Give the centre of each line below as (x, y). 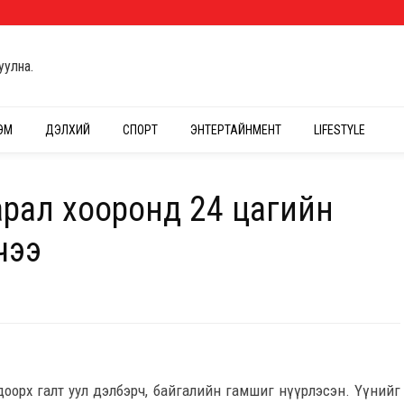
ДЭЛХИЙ (68, 130)
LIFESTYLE (340, 130)
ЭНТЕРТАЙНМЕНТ (236, 130)
